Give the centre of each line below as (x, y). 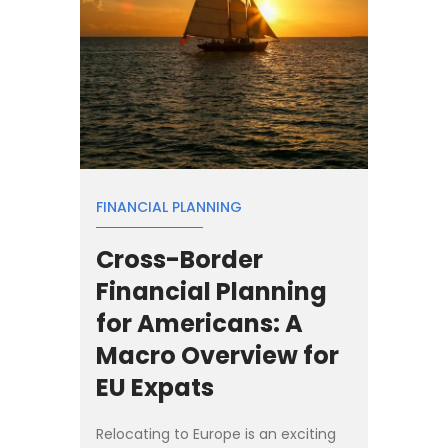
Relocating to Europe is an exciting (216, 433)
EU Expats (155, 387)
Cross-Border (179, 259)
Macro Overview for (217, 355)
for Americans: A (199, 323)
